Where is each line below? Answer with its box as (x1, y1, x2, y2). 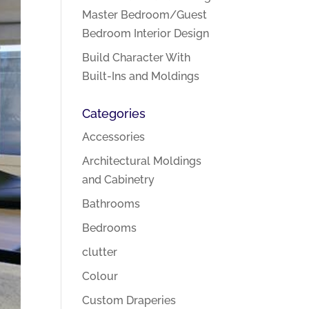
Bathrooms (82, 197, 141, 210)
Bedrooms (82, 221, 137, 235)
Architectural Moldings (82, 154, 202, 168)
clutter (82, 246, 118, 259)
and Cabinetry (82, 173, 155, 186)
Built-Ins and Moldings (82, 70, 200, 83)
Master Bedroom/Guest (82, 8, 208, 21)
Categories (82, 106, 146, 121)
